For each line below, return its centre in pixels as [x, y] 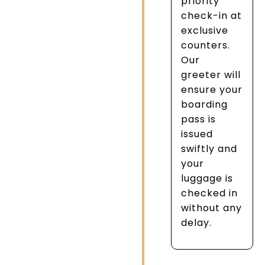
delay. [197, 223]
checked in [210, 193]
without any [212, 208]
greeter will [211, 75]
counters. [206, 46]
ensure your [212, 90]
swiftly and [209, 149]
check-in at [212, 16]
